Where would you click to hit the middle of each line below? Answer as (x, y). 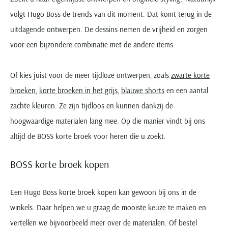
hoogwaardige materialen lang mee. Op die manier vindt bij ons (108, 121)
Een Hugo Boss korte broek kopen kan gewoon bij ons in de (103, 192)
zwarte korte (190, 75)
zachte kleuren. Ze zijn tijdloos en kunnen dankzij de (92, 105)
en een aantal (186, 90)
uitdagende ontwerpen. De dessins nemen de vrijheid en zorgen (109, 29)
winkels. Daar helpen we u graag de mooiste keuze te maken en (108, 207)
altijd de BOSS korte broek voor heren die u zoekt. (88, 136)
